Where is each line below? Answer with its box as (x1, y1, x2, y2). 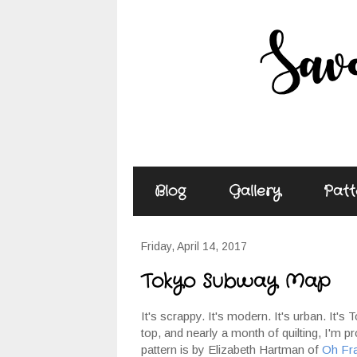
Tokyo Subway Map (141, 269, 330, 296)
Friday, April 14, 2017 (141, 240, 247, 253)
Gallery (229, 181, 280, 202)
